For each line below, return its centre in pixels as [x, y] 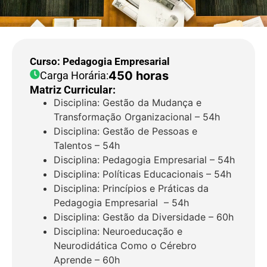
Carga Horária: [74, 75]
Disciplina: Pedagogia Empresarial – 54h [144, 160]
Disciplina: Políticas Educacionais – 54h [142, 174]
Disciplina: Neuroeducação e [118, 231]
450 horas [139, 76]
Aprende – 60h [87, 260]
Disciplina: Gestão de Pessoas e [125, 131]
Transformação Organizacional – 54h [137, 117]
